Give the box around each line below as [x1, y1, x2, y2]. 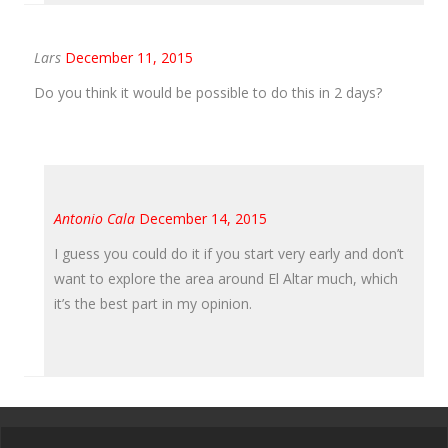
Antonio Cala [54, 208, 135, 228]
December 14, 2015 [139, 208, 267, 228]
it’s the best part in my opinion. [54, 293, 252, 313]
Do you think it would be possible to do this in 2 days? [34, 82, 382, 102]
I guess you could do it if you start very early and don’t [54, 243, 404, 263]
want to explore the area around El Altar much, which [54, 268, 398, 288]
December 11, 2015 [65, 47, 193, 67]
